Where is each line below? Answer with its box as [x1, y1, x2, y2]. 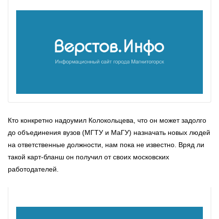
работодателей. [8, 165, 59, 173]
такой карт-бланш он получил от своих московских [8, 153, 169, 161]
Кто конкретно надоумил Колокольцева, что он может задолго [8, 116, 206, 124]
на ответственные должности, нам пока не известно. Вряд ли [8, 140, 204, 149]
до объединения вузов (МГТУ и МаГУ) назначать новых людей [8, 128, 210, 136]
